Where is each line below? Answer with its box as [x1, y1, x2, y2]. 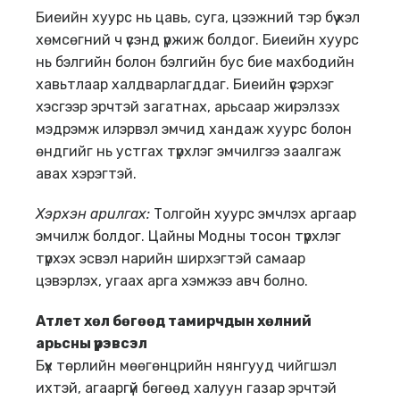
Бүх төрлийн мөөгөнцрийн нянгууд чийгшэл [36, 357, 337, 375]
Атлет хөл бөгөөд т [36, 312, 177, 330]
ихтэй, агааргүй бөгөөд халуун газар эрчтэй [36, 379, 337, 397]
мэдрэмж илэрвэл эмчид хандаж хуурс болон [36, 121, 352, 138]
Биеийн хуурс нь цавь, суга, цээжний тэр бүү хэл [36, 9, 360, 27]
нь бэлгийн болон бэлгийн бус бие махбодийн [36, 54, 354, 71]
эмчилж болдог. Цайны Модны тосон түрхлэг [36, 228, 341, 246]
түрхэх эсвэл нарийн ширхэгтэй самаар [36, 250, 305, 268]
